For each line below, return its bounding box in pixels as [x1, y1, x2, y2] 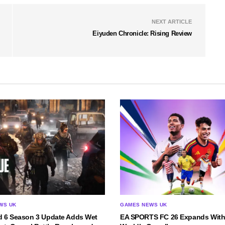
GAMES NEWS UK [120, 202, 167, 208]
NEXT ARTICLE [152, 19, 192, 25]
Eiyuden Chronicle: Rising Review [92, 30, 192, 38]
